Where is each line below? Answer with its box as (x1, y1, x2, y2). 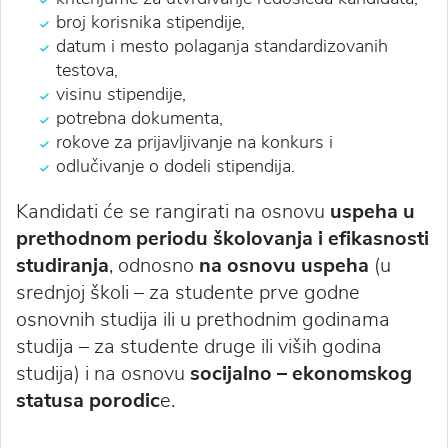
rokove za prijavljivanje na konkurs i (56, 129, 333, 154)
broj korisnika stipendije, (56, 9, 245, 34)
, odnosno (109, 251, 199, 279)
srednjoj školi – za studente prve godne (16, 278, 360, 306)
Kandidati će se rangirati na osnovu (16, 197, 330, 225)
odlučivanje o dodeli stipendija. (56, 153, 295, 178)
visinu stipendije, (56, 81, 186, 106)
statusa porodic (16, 386, 160, 414)
